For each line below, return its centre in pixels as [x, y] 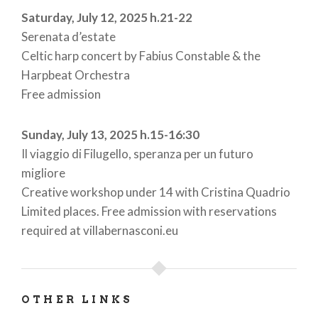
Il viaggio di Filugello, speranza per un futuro [137, 154]
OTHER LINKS [77, 300]
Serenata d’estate [68, 37]
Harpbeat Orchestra [76, 75]
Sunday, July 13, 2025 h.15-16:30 [110, 135]
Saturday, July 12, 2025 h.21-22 [107, 18]
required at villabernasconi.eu [100, 231]
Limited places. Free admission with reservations [149, 212]
